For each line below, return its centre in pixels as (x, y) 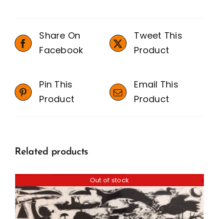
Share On (60, 36)
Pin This (56, 85)
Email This (156, 85)
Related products (52, 152)
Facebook (61, 50)
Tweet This (158, 36)
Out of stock (109, 180)
